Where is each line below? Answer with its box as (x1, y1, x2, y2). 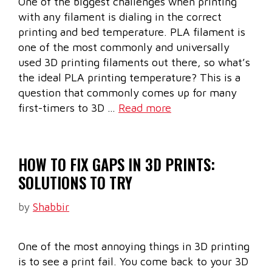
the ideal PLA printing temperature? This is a (18, 71, 240, 84)
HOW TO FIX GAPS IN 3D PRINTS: (18, 153, 215, 176)
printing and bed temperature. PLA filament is (18, 25, 245, 39)
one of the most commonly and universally (18, 41, 229, 54)
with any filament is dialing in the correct (18, 10, 222, 24)
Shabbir (33, 200, 69, 214)
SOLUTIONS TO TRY (18, 171, 132, 194)
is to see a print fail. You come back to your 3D (18, 255, 248, 268)
